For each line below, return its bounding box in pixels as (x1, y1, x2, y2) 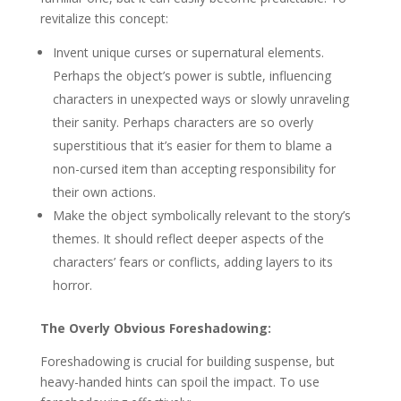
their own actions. (52, 183, 156, 200)
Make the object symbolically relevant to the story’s (52, 207, 351, 224)
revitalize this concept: (39, 10, 168, 27)
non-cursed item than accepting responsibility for (52, 160, 336, 177)
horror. (52, 277, 92, 294)
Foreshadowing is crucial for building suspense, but (39, 353, 335, 370)
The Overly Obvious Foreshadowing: (39, 320, 271, 337)
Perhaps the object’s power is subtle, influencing (52, 67, 331, 84)
